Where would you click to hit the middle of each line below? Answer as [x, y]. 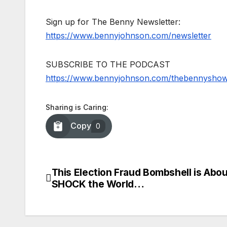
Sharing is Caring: [77, 107]
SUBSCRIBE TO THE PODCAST [108, 64]
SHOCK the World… [98, 184]
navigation [86, 197]
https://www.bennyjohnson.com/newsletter [128, 35]
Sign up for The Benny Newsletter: [113, 22]
